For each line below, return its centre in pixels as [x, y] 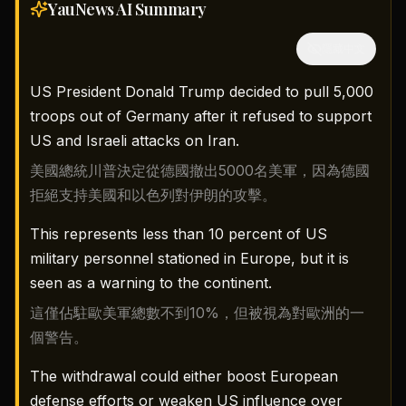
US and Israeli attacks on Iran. [135, 140]
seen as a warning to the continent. [151, 283]
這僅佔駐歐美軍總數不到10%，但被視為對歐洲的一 [197, 313]
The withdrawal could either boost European [184, 376]
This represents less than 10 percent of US [179, 234]
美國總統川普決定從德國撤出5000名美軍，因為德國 [200, 170]
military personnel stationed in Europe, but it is [189, 258]
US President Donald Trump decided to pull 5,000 [202, 92]
